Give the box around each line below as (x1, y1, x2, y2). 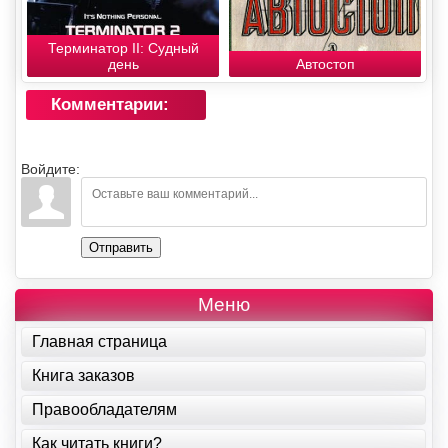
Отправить (89, 239, 153, 255)
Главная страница (32, 332, 167, 350)
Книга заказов (32, 366, 135, 384)
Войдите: (21, 160, 80, 177)
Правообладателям (32, 400, 177, 418)
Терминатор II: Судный (47, 39, 199, 56)
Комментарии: (51, 94, 169, 114)
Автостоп (295, 55, 355, 72)
